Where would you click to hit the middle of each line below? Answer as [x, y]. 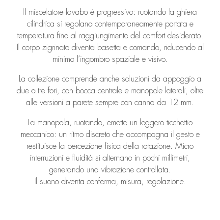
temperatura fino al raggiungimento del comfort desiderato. [110, 35]
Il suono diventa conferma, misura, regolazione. [110, 181]
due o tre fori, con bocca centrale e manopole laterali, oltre [110, 91]
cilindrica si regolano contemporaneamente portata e [110, 24]
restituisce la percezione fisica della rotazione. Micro [110, 146]
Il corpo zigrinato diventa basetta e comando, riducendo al [110, 47]
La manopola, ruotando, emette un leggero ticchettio [110, 122]
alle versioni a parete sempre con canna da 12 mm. [110, 103]
